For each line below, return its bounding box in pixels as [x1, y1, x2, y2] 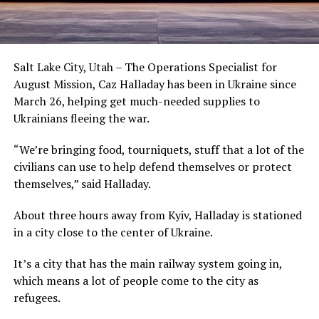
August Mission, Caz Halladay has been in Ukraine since [13, 76, 296, 93]
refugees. [13, 290, 61, 306]
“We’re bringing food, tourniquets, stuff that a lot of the [13, 142, 304, 158]
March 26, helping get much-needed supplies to [13, 93, 260, 110]
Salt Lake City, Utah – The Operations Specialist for [13, 59, 277, 75]
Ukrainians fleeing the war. [13, 110, 150, 127]
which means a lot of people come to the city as [13, 273, 258, 289]
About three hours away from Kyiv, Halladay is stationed [13, 207, 302, 224]
